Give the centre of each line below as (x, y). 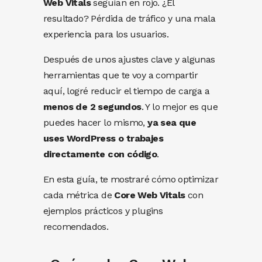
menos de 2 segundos (92, 107)
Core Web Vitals (150, 195)
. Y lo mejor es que (180, 107)
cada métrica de (79, 195)
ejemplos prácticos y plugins (103, 211)
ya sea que (172, 123)
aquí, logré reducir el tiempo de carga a (126, 91)
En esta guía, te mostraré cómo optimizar (131, 179)
